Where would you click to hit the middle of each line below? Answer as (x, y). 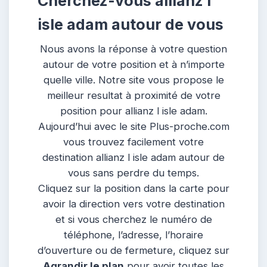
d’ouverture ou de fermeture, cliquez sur (133, 250)
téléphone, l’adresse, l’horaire (133, 235)
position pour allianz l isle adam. (133, 111)
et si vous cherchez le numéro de (133, 219)
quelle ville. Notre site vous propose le (133, 80)
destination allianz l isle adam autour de (133, 157)
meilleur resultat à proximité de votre (133, 95)
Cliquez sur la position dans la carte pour (133, 188)
